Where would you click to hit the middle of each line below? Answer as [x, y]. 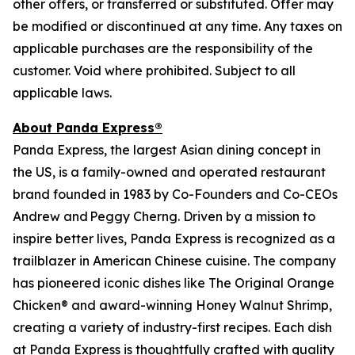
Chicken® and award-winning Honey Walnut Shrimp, [172, 305]
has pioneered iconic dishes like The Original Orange [174, 283]
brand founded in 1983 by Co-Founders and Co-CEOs [175, 194]
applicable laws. [62, 93]
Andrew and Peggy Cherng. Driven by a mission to [164, 216]
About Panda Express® [88, 128]
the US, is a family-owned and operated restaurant [169, 172]
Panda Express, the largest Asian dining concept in [167, 150]
